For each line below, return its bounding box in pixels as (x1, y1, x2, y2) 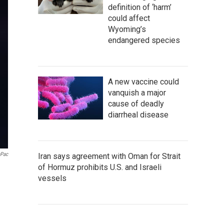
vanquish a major (108, 87, 166, 97)
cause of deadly (108, 98, 164, 108)
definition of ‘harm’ (108, 2, 171, 12)
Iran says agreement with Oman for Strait (38, 151, 180, 161)
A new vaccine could (108, 76, 179, 86)
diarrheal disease (108, 109, 168, 119)
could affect (108, 13, 150, 23)
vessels (38, 173, 66, 183)
